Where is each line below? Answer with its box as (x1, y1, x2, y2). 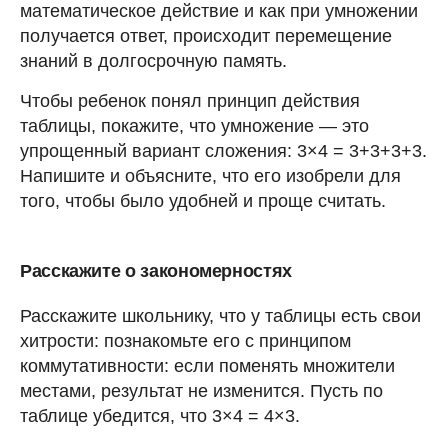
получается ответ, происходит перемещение (20, 25, 392, 46)
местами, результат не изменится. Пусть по (20, 380, 383, 401)
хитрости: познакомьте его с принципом (20, 330, 351, 351)
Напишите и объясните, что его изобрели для (20, 165, 401, 186)
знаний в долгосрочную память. (20, 50, 287, 71)
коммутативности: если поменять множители (20, 355, 395, 376)
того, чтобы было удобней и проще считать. (20, 190, 386, 211)
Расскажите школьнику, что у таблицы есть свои (20, 305, 421, 326)
